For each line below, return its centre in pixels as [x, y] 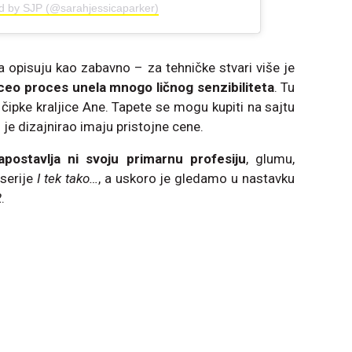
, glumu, [271, 159]
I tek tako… [65, 179]
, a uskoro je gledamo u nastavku [196, 179]
